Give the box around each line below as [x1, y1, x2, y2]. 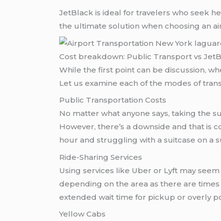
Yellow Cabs [59, 209, 106, 219]
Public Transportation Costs [59, 95, 167, 105]
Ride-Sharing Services [59, 152, 143, 162]
